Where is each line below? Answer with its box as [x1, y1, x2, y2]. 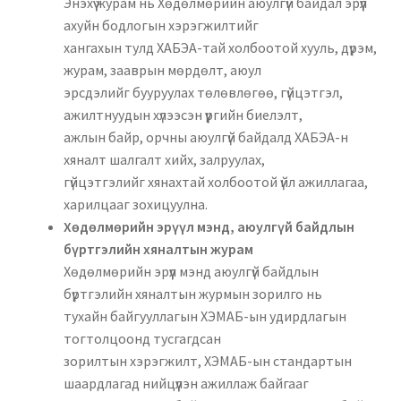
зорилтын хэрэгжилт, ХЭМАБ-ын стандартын [63, 351, 352, 370]
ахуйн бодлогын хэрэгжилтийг [63, 15, 259, 34]
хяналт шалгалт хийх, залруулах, [63, 149, 265, 168]
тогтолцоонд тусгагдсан [63, 328, 221, 347]
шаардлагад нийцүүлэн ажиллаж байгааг [63, 373, 309, 392]
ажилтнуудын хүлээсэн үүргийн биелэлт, [63, 105, 303, 124]
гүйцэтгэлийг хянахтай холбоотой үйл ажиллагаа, [63, 172, 368, 191]
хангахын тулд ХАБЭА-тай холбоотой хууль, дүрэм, [63, 38, 377, 56]
